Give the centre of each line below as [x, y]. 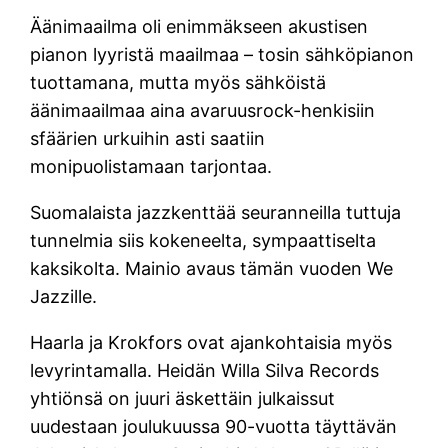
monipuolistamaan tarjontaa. [151, 166]
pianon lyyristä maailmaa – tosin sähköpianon [222, 54]
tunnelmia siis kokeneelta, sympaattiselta [203, 240]
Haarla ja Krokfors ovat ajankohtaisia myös [211, 342]
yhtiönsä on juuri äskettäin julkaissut [183, 398]
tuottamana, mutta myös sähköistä [178, 82]
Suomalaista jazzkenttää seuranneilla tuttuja [216, 212]
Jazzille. [64, 296]
